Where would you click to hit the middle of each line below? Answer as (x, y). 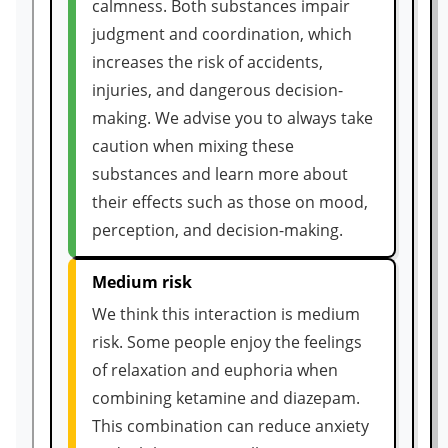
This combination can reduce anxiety (230, 426)
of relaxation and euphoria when (215, 370)
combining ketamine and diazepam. (226, 398)
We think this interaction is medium (226, 314)
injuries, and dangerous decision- (217, 90)
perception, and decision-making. (217, 230)
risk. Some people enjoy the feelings (227, 342)
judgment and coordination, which (222, 34)
